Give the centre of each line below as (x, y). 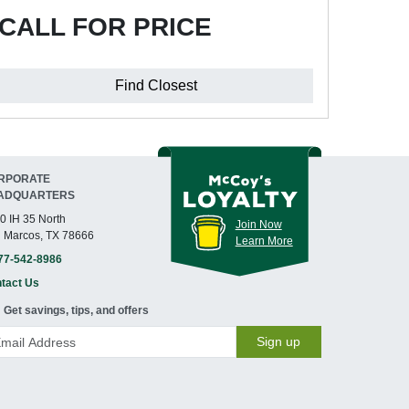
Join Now (258, 224)
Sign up (279, 341)
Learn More (264, 241)
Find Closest (156, 85)
